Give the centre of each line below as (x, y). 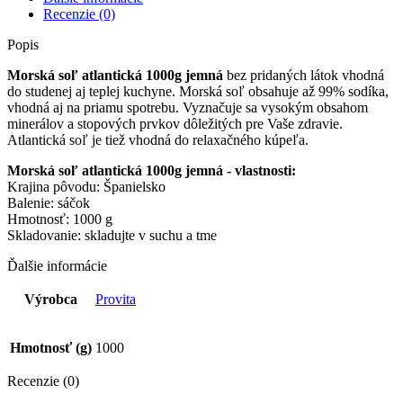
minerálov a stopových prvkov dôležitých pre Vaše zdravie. (175, 123)
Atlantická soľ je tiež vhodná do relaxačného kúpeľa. (158, 139)
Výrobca (51, 299)
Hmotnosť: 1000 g (60, 219)
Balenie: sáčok (49, 202)
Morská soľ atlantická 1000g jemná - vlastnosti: (152, 170)
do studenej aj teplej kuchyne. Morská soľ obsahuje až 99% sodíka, (198, 91)
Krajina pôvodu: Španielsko (86, 186)
